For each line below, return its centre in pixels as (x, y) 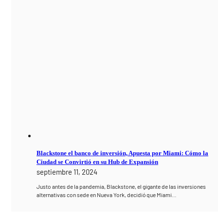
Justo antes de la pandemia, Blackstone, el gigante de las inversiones (121, 186)
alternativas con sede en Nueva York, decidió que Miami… (107, 194)
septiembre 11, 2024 (67, 172)
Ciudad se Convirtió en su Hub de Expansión (98, 162)
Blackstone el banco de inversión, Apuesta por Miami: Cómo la (123, 153)
